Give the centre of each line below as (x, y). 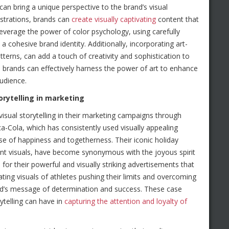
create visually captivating (114, 19)
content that (177, 19)
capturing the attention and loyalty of (126, 201)
